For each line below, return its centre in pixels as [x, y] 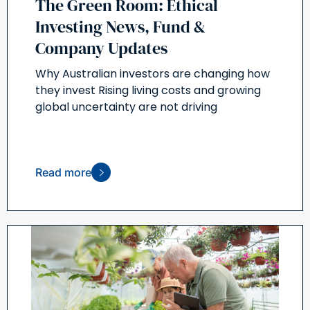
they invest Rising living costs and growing [148, 91]
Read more [63, 173]
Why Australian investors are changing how [153, 74]
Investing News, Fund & [120, 27]
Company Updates [101, 48]
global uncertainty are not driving [126, 107]
